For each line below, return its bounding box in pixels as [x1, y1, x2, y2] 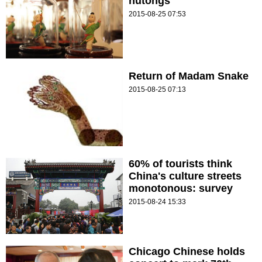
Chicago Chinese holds [129, 246, 245, 258]
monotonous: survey [129, 182, 233, 195]
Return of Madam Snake [129, 70, 249, 82]
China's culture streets [129, 170, 242, 182]
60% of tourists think [129, 158, 232, 170]
